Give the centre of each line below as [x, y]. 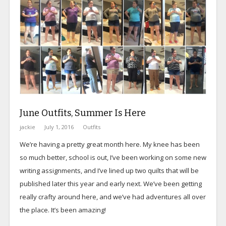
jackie [27, 127]
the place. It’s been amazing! [63, 210]
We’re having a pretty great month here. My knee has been [109, 144]
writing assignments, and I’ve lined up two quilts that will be [109, 170]
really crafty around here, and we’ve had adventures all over [112, 196]
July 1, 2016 [59, 127]
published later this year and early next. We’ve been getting [110, 183]
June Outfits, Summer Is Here [82, 113]
